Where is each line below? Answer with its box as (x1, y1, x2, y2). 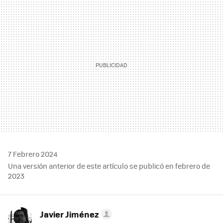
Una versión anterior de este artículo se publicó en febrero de (8, 161, 210, 171)
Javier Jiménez (40, 208, 99, 221)
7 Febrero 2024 (8, 149, 57, 159)
